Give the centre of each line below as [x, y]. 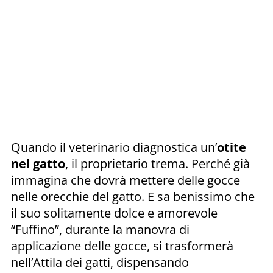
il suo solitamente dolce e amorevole [114, 213]
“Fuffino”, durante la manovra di [100, 229]
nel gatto [38, 163]
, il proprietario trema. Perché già [158, 163]
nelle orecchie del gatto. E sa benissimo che [133, 196]
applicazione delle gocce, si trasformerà [122, 246]
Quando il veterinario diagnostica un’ [114, 147]
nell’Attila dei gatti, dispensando [100, 262]
